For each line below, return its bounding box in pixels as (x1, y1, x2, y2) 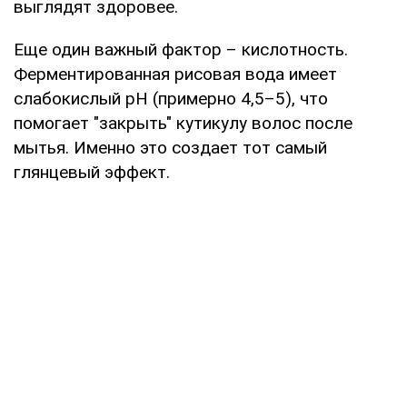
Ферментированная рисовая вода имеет (14, 63, 337, 84)
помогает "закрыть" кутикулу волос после (14, 112, 352, 134)
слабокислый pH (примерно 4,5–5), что (14, 87, 328, 109)
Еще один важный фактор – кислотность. (14, 38, 348, 60)
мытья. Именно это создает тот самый (14, 136, 327, 158)
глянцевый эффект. (14, 161, 170, 183)
